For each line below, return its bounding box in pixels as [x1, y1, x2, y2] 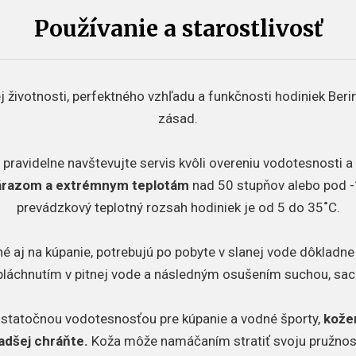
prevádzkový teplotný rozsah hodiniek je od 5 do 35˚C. [16, 199, 340, 215]
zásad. [158, 110, 198, 126]
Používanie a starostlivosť [33, 14, 323, 43]
